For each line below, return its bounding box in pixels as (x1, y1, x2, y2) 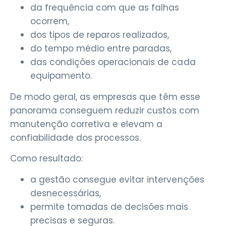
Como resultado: (10, 152, 83, 165)
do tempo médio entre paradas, (30, 42, 172, 54)
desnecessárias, (30, 187, 101, 199)
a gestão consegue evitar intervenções (30, 173, 204, 186)
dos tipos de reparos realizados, (30, 28, 169, 41)
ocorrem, (30, 15, 70, 27)
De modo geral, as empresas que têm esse (10, 90, 200, 103)
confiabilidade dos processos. (10, 131, 141, 144)
